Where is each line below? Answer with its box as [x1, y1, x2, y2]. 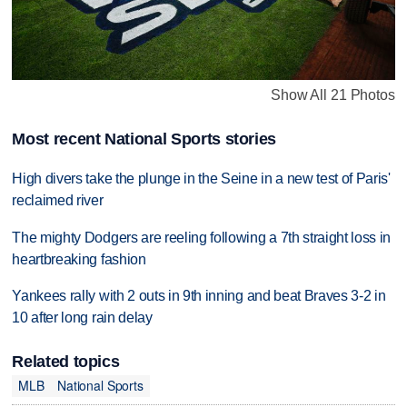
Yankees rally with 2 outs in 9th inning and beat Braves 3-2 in [12, 288, 386, 304]
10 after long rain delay [12, 310, 153, 326]
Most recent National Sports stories [12, 129, 277, 148]
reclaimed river [12, 192, 104, 208]
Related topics [12, 352, 120, 371]
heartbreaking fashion [12, 251, 146, 267]
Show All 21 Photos [271, 87, 395, 104]
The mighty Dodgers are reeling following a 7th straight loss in [12, 229, 392, 245]
